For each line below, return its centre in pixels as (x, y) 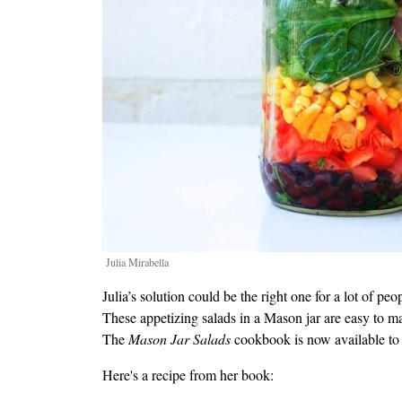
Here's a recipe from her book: (188, 375)
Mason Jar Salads (179, 339)
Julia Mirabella (137, 262)
